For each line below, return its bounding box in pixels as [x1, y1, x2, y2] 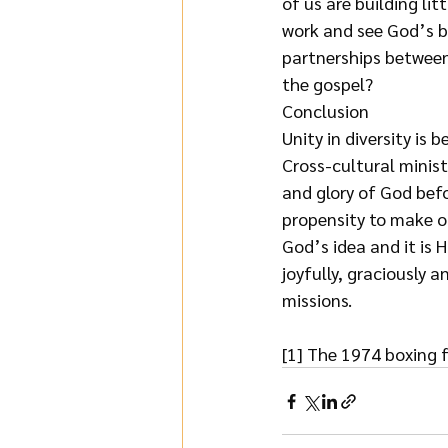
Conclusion [282, 99, 369, 122]
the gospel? [282, 72, 373, 95]
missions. [282, 288, 352, 311]
